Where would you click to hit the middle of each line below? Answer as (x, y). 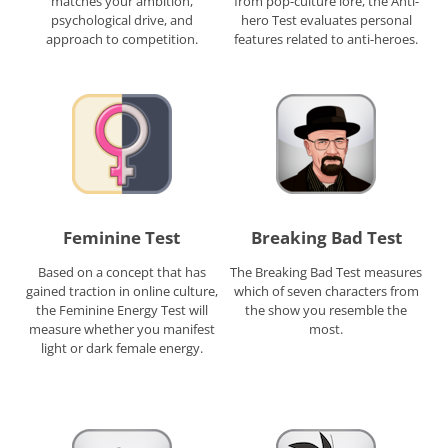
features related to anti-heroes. (326, 39)
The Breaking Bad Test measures (326, 271)
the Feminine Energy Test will (121, 309)
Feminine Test (122, 237)
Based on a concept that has (121, 271)
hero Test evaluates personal (326, 20)
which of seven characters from (326, 290)
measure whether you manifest (121, 328)
